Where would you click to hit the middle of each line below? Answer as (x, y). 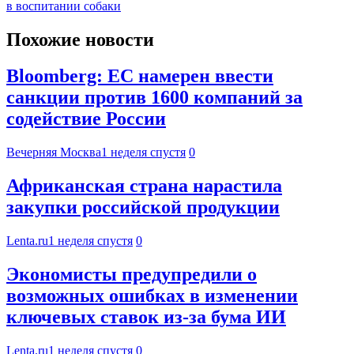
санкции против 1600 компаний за (154, 98)
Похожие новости (80, 39)
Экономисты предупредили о (132, 275)
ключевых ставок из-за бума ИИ (146, 317)
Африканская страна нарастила (144, 186)
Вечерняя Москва (54, 153)
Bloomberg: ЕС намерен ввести (140, 76)
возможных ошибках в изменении (152, 296)
